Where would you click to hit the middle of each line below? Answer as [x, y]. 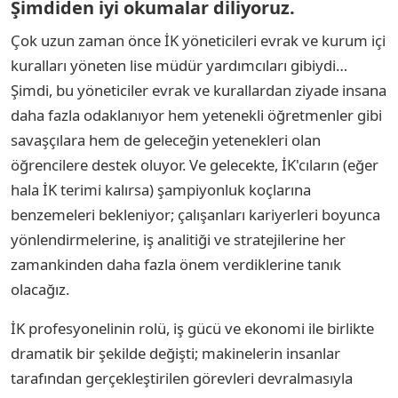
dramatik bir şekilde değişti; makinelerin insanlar [175, 353]
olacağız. [42, 289]
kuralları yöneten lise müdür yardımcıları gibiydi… [179, 65]
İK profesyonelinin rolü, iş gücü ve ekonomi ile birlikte [192, 328]
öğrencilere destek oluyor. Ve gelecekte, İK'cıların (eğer [195, 164]
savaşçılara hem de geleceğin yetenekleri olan [166, 139]
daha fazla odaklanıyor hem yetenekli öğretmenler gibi [196, 115]
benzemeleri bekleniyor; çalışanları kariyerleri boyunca [195, 214]
